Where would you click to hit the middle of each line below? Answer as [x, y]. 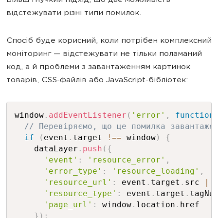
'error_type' [73, 171]
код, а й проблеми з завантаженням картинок [98, 67]
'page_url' [68, 205]
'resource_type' [80, 193]
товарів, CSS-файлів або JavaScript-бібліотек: [97, 81]
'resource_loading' [155, 171]
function [194, 115]
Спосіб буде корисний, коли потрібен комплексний [109, 41]
